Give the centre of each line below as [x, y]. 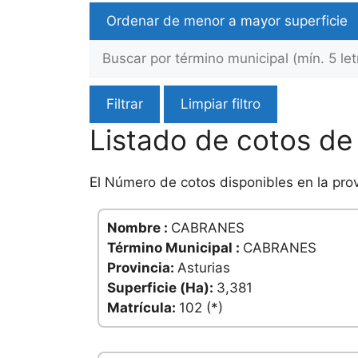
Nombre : [139, 228]
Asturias [204, 268]
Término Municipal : [175, 248]
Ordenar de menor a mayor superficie [227, 21]
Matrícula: [143, 308]
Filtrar [125, 104]
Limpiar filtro [221, 104]
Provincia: [142, 268]
